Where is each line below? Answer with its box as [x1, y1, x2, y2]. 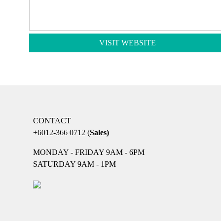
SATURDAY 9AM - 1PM [33, 160, 116, 168]
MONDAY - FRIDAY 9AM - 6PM [33, 148, 145, 156]
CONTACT [33, 116, 71, 125]
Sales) [89, 128, 109, 137]
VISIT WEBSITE [99, 38, 156, 47]
